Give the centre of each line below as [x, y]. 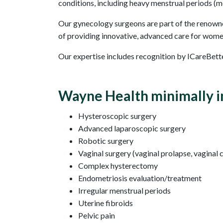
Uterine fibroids [106, 203]
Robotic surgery [106, 141]
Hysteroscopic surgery [117, 116]
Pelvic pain [97, 216]
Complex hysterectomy [118, 166]
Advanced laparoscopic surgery [132, 128]
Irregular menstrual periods [124, 191]
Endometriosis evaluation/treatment [140, 178]
